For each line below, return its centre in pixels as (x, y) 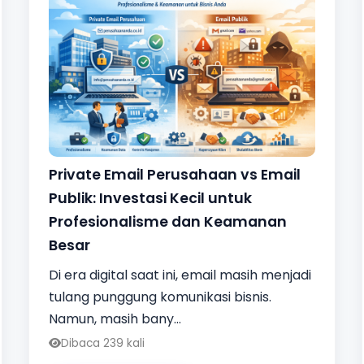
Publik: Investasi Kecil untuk (150, 198)
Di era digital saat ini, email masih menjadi (180, 275)
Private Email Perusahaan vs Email (174, 174)
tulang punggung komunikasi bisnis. (160, 297)
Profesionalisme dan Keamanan (167, 221)
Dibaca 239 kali (102, 343)
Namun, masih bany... (115, 318)
